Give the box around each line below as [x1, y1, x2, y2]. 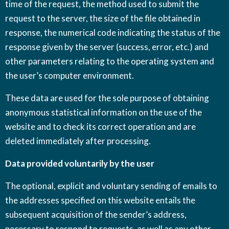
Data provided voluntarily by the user [5, 158, 154, 169]
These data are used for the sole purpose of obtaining [5, 93, 209, 103]
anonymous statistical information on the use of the [5, 107, 202, 118]
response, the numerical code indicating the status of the [5, 27, 220, 38]
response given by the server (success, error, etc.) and [5, 41, 209, 52]
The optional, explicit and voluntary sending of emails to [5, 180, 217, 191]
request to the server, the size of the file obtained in [5, 13, 200, 24]
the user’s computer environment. [5, 70, 134, 81]
